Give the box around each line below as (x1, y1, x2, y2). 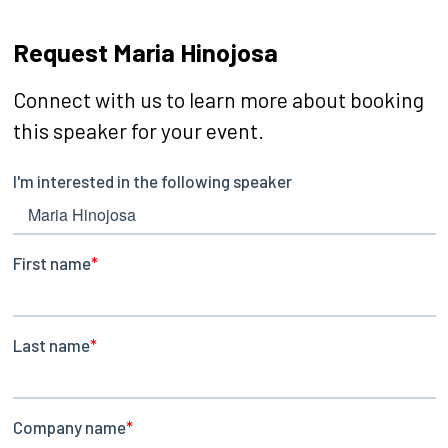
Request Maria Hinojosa (12, 35, 278, 67)
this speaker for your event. (12, 117, 264, 143)
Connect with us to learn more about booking (12, 86, 424, 112)
